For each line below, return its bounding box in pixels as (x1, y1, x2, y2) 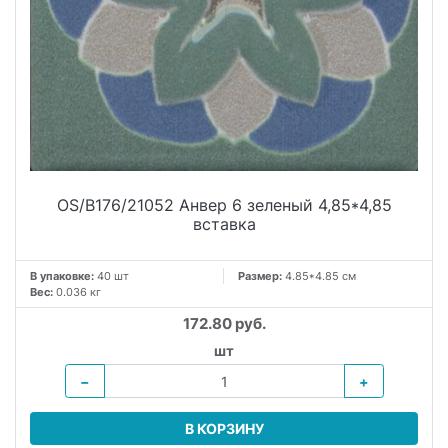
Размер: (238, 268, 285, 283)
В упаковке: (30, 268, 94, 283)
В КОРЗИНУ (184, 420, 264, 438)
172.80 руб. (182, 313, 266, 333)
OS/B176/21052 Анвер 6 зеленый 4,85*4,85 (56, 195, 392, 216)
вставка (192, 214, 256, 235)
